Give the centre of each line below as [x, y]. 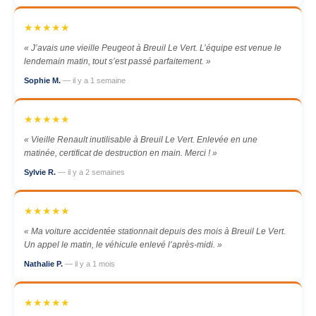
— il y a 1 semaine [94, 80]
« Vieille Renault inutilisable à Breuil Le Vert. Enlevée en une [141, 140]
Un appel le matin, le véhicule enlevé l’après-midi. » [123, 245]
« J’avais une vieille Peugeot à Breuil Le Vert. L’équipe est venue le [153, 48]
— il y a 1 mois [90, 264]
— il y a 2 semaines [91, 172]
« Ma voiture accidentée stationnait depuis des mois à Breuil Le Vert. [155, 231]
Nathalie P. [44, 264]
